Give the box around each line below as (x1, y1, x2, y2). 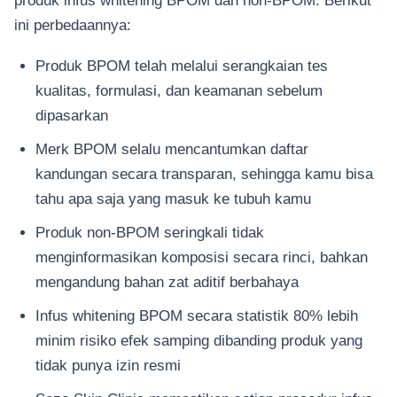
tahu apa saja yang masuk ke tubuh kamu (35, 190, 311, 206)
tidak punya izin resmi (35, 356, 181, 373)
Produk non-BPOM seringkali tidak (35, 223, 264, 240)
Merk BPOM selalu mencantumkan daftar (35, 140, 308, 157)
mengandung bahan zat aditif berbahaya (35, 273, 299, 290)
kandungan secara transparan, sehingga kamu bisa (35, 165, 373, 182)
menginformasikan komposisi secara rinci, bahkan (35, 248, 368, 265)
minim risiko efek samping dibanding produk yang (35, 331, 362, 348)
